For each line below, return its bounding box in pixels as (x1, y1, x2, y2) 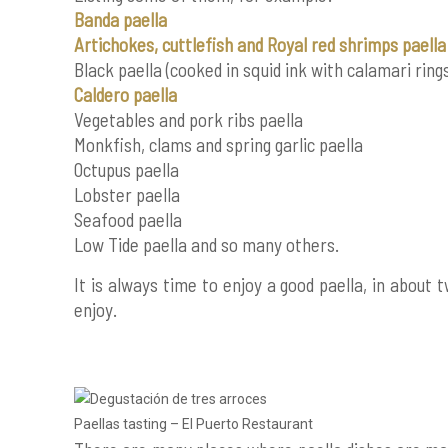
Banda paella (74, 8, 168, 31)
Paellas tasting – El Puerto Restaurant (74, 416, 314, 432)
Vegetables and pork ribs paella (74, 108, 304, 131)
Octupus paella (74, 158, 180, 181)
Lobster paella (74, 183, 181, 206)
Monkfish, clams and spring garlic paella (74, 133, 364, 156)
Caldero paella (74, 83, 178, 106)
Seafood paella (74, 208, 183, 231)
